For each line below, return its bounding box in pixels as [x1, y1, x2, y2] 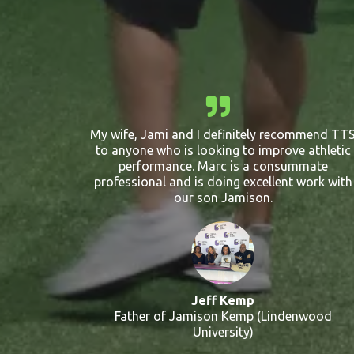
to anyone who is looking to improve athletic [95, 143, 351, 157]
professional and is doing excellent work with [93, 175, 352, 189]
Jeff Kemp [191, 293, 254, 307]
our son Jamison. [173, 190, 273, 205]
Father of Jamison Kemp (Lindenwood [114, 309, 332, 323]
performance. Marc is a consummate [118, 159, 328, 173]
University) [192, 325, 254, 339]
